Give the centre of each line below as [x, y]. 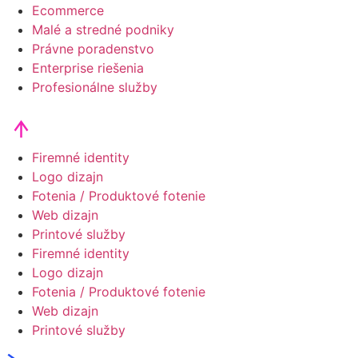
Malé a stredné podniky [103, 30]
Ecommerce [68, 10]
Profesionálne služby [95, 87]
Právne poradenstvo [93, 49]
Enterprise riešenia [88, 68]
